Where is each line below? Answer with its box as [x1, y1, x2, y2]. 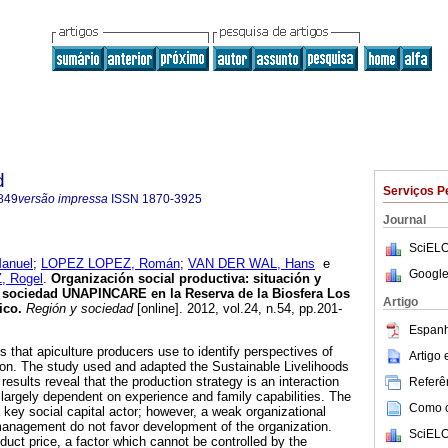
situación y [253, 271, 321, 287]
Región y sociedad [22, 301, 133, 317]
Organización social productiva [51, 271, 245, 287]
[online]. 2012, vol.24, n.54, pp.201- [133, 301, 342, 317]
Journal [383, 213, 426, 227]
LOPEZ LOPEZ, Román [41, 256, 180, 272]
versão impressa [18, 192, 108, 206]
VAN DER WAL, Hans [188, 256, 315, 272]
